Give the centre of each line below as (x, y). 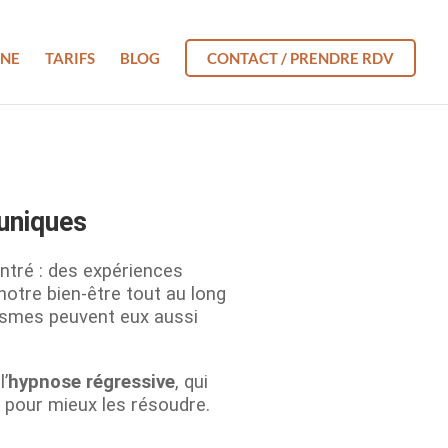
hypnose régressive (91, 381)
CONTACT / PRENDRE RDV (300, 58)
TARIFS (70, 58)
